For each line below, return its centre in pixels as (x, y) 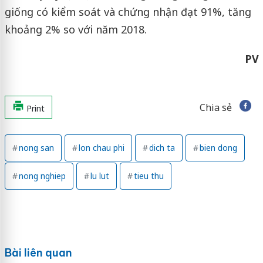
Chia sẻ (215, 107)
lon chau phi (101, 147)
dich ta (162, 147)
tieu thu (149, 176)
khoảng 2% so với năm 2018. (75, 29)
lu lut (100, 176)
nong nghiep (42, 176)
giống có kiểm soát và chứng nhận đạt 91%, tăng (128, 11)
